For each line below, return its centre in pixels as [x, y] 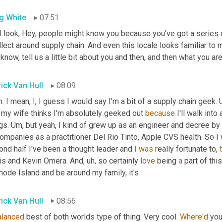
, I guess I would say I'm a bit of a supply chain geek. [127, 102]
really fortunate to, [186, 149]
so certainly [118, 161]
